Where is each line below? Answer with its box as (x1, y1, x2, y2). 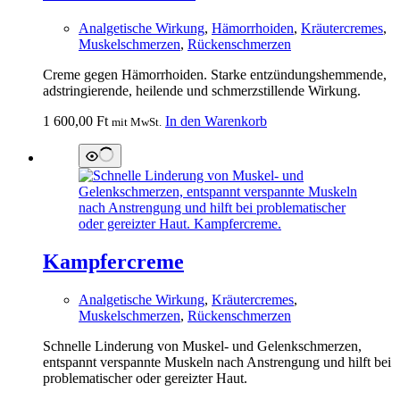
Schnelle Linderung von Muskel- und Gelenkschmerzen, (43, 337, 362, 354)
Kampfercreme (43, 249, 184, 273)
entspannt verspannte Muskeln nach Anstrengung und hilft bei (43, 354, 391, 370)
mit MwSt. (112, 114, 162, 129)
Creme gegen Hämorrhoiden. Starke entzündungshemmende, (43, 66, 387, 82)
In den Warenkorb (165, 112, 267, 129)
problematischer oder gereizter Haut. (43, 370, 247, 386)
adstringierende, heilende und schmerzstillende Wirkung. (43, 82, 361, 98)
